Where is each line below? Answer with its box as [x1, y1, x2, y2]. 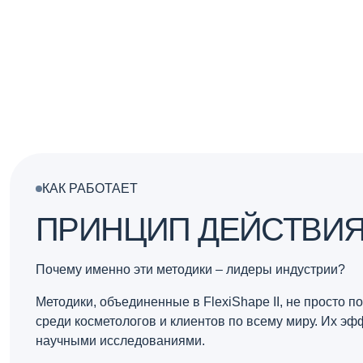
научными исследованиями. [36, 334, 205, 348]
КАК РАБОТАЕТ [42, 181, 138, 196]
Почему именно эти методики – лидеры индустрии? [36, 263, 345, 277]
